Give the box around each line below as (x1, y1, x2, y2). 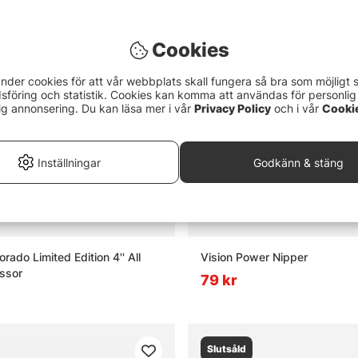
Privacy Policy (194, 101, 271, 115)
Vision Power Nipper (200, 249, 308, 264)
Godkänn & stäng (253, 155, 344, 169)
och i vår (271, 101, 322, 115)
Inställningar (37, 155, 101, 169)
